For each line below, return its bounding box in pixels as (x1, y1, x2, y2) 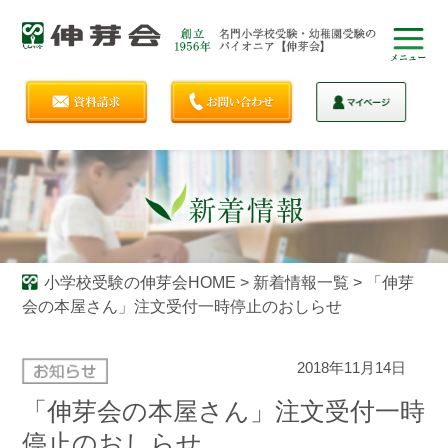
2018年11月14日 (297, 358, 407, 376)
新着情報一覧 (252, 273, 349, 291)
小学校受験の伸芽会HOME (43, 273, 236, 291)
